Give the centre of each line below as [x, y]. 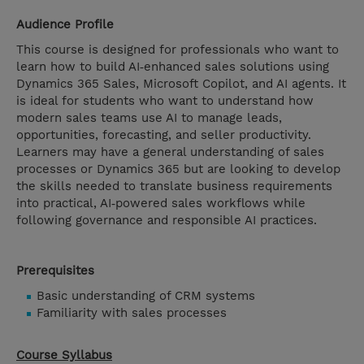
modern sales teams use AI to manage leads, [149, 118]
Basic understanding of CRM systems [146, 296]
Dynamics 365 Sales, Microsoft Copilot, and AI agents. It [181, 84]
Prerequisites [55, 271]
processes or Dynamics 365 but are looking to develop [178, 169]
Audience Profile [65, 25]
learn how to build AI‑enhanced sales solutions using [173, 67]
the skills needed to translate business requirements [174, 186]
